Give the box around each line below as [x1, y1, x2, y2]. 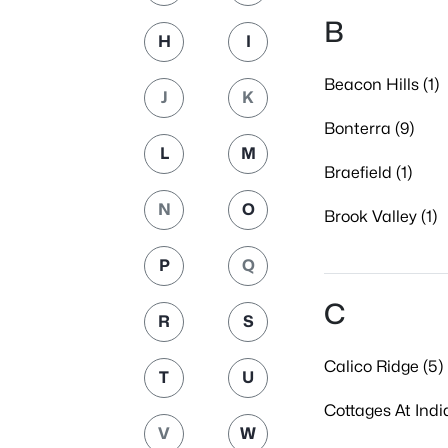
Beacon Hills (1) [324, 75, 439, 94]
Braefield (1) [324, 163, 412, 182]
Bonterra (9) [324, 119, 414, 138]
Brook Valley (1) [324, 207, 437, 226]
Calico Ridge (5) [324, 357, 443, 376]
